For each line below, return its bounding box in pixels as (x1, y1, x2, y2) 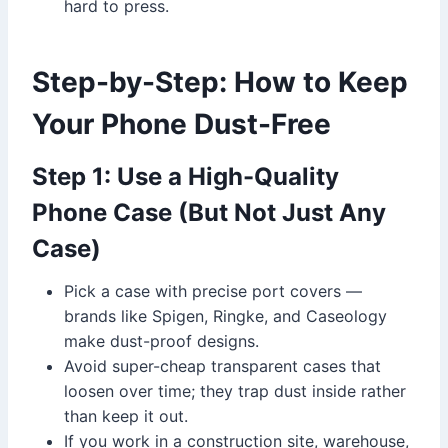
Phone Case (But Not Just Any (32, 197, 386, 227)
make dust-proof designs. (64, 330, 259, 351)
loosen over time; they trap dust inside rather (64, 380, 406, 401)
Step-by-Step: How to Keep (32, 64, 408, 99)
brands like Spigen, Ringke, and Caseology (64, 305, 387, 326)
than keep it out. (64, 405, 188, 426)
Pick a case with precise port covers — (64, 280, 362, 301)
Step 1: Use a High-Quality (32, 161, 339, 191)
